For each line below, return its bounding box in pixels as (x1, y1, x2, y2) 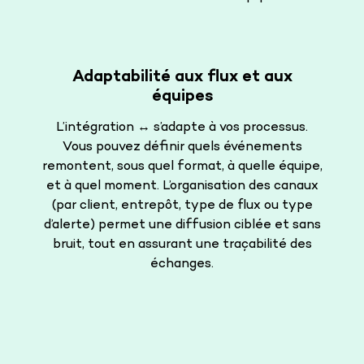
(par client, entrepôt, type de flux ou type (51, 197, 313, 214)
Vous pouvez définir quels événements (62, 139, 302, 155)
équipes (151, 86, 213, 106)
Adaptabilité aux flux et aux (71, 67, 292, 87)
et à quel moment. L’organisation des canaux (45, 178, 318, 194)
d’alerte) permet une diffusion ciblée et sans (43, 217, 321, 233)
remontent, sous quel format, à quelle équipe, (41, 158, 323, 175)
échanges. (150, 256, 214, 272)
